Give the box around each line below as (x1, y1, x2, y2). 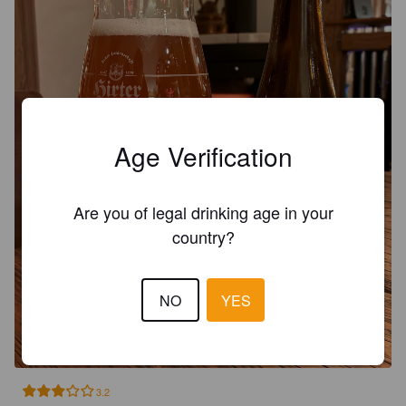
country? (171, 225, 235, 248)
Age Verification (113, 138, 293, 174)
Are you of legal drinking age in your (72, 200, 333, 224)
